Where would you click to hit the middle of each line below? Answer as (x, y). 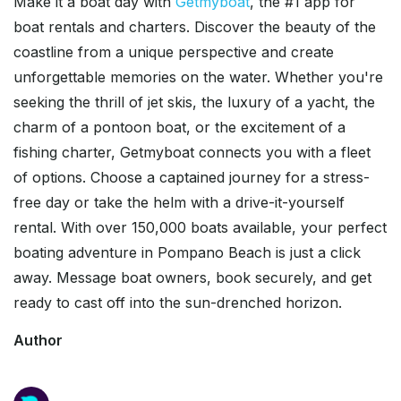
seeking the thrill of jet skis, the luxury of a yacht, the (194, 102)
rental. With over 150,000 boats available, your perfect (200, 228)
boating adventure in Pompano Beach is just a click (187, 253)
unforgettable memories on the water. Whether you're (198, 77)
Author (38, 341)
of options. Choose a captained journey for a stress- (192, 178)
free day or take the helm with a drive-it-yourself (179, 203)
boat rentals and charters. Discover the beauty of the (195, 27)
